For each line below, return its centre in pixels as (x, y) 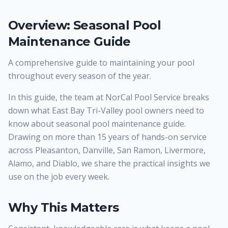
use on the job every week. (59, 177)
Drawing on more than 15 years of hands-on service (107, 137)
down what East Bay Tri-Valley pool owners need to (106, 110)
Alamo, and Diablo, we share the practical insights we (109, 163)
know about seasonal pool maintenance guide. (97, 124)
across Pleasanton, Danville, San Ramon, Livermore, (107, 150)
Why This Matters (64, 207)
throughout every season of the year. (80, 76)
